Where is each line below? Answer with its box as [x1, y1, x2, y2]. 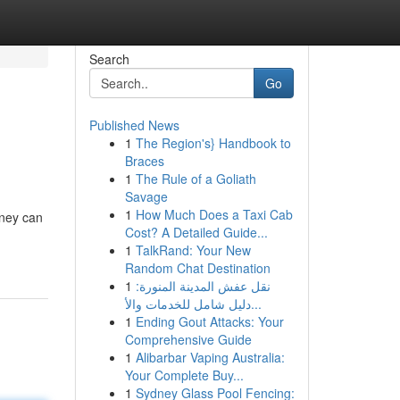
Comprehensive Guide [124, 330, 252, 348]
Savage [124, 187, 168, 205]
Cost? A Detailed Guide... [124, 223, 268, 241]
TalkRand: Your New [135, 241, 251, 259]
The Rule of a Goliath [135, 170, 256, 187]
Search [88, 50, 129, 68]
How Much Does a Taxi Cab [135, 205, 293, 223]
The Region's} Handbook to [135, 134, 291, 152]
